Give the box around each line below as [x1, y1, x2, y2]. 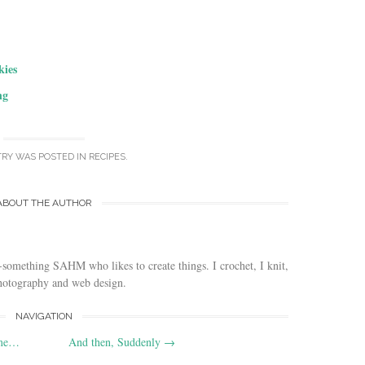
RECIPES [89, 152, 125, 162]
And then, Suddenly [68, 334, 164, 350]
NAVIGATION [15, 310, 73, 322]
